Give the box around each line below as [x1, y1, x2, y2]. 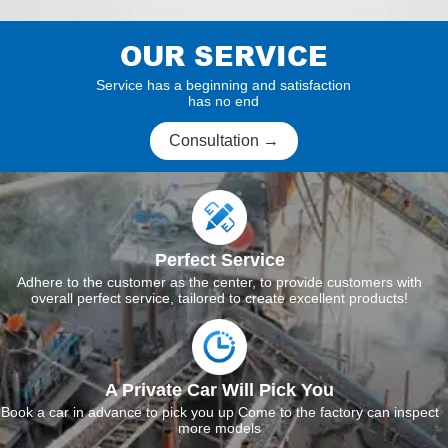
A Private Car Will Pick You [105, 379, 335, 400]
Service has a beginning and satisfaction [96, 78, 352, 93]
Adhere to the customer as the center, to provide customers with [17, 275, 423, 290]
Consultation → [169, 132, 279, 149]
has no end [188, 94, 260, 109]
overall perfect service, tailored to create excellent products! [31, 291, 409, 306]
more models [178, 420, 262, 436]
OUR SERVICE [120, 36, 328, 74]
